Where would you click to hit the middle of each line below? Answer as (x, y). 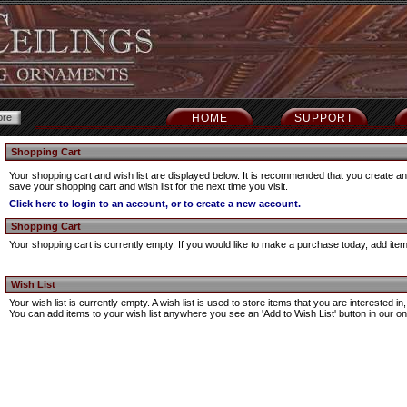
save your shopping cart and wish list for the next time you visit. (149, 186)
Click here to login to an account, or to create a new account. (155, 203)
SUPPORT (324, 118)
